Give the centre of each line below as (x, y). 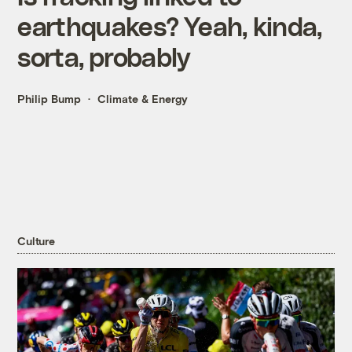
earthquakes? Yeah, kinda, (170, 26)
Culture (36, 241)
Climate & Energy (143, 99)
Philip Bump (49, 99)
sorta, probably (104, 57)
